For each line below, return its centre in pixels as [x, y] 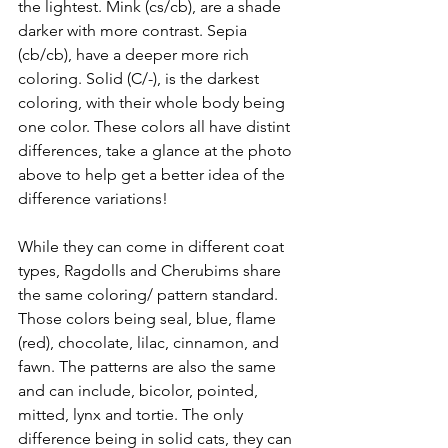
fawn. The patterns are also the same [149, 367]
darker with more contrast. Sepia [134, 31]
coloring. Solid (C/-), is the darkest [140, 79]
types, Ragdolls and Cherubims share [151, 271]
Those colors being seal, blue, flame [149, 319]
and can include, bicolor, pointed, [140, 391]
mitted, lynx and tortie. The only [132, 415]
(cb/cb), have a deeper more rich [135, 55]
